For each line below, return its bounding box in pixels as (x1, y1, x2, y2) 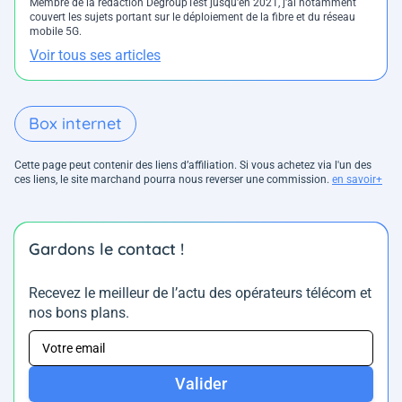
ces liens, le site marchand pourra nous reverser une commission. (14, 173, 332, 187)
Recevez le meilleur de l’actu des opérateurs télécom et (29, 284, 371, 302)
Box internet (29, 113, 122, 135)
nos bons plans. (29, 304, 129, 322)
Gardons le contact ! (29, 239, 184, 260)
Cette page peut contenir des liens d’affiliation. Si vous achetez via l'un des (14, 159, 371, 172)
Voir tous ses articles (30, 47, 161, 65)
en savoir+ (332, 173, 382, 187)
